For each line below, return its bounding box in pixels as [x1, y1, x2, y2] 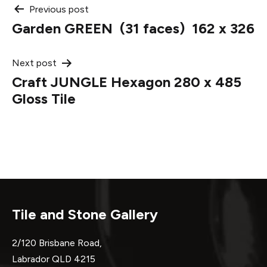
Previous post [29, 3, 89, 15]
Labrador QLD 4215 [12, 253, 107, 265]
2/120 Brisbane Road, [12, 237, 102, 249]
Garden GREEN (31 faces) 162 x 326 [12, 19, 254, 37]
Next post [12, 57, 57, 69]
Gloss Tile [12, 89, 76, 107]
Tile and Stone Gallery [12, 205, 158, 223]
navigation [11, 26, 117, 52]
